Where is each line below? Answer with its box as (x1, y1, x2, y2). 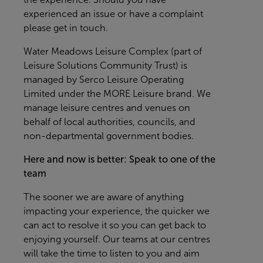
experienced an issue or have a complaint (23, 9, 203, 19)
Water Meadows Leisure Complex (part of (23, 46, 202, 56)
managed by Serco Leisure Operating (23, 75, 184, 85)
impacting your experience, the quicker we (23, 206, 210, 216)
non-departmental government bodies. (23, 131, 194, 141)
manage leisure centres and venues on (23, 103, 190, 113)
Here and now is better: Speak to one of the (23, 154, 215, 164)
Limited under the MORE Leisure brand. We (23, 89, 211, 99)
